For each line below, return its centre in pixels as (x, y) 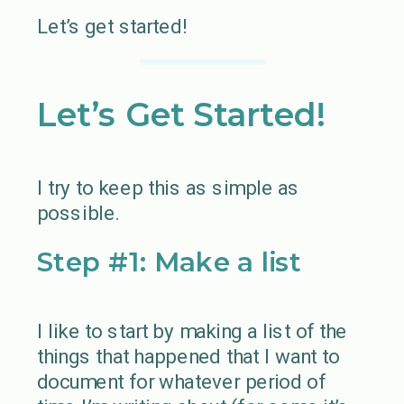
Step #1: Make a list (169, 262)
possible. (78, 213)
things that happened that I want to (188, 357)
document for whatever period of (181, 382)
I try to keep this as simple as (168, 188)
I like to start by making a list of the (192, 331)
